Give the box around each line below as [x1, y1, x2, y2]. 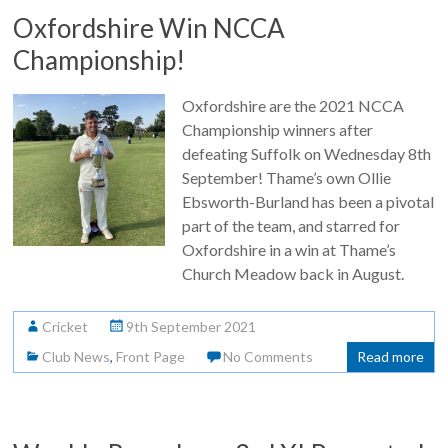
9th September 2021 [126, 318, 257, 335]
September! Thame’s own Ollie [181, 168, 391, 187]
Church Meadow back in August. [181, 264, 404, 283]
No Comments [223, 348, 314, 365]
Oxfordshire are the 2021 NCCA [181, 96, 404, 115]
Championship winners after [181, 120, 373, 139]
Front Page [116, 348, 186, 365]
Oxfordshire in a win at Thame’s [181, 240, 396, 259]
